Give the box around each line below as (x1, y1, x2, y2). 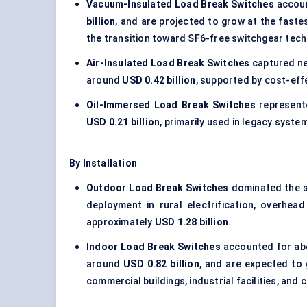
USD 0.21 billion (86, 116, 160, 128)
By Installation (69, 158, 137, 169)
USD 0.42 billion (122, 75, 196, 86)
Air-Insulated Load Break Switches (86, 58, 250, 69)
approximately (86, 217, 155, 228)
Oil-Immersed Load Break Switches (86, 99, 256, 111)
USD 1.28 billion (154, 217, 229, 228)
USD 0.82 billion (123, 258, 199, 270)
